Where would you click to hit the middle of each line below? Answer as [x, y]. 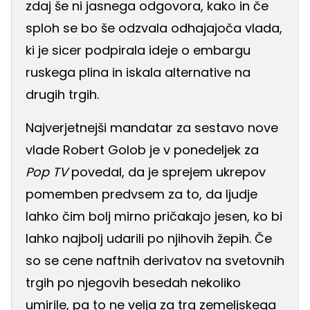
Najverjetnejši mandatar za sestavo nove [152, 128]
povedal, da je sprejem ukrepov [168, 172]
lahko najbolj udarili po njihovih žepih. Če [149, 239]
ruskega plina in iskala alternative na [138, 73]
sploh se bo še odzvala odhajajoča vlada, [154, 28]
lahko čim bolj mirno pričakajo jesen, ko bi [154, 217]
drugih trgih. [62, 95]
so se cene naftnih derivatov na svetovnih [155, 261]
